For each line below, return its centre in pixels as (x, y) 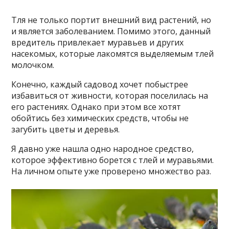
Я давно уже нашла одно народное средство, (103, 149)
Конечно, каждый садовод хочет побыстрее (100, 84)
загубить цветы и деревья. (66, 129)
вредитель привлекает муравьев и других (98, 42)
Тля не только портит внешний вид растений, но (111, 20)
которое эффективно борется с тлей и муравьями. (113, 160)
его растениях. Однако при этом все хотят (96, 107)
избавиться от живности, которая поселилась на (110, 96)
